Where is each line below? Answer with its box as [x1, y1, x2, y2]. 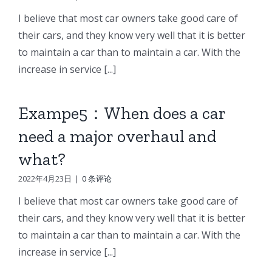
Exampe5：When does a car [18, 103, 226, 123]
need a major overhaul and [18, 126, 217, 146]
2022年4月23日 [18, 172, 72, 184]
